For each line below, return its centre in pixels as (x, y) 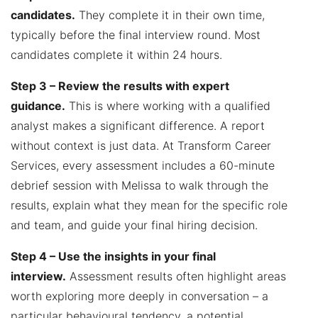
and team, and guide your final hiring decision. (134, 225)
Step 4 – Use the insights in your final (113, 256)
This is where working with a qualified (168, 105)
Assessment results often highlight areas (176, 276)
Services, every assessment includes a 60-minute (143, 165)
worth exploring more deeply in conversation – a (139, 296)
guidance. (38, 105)
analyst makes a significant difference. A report (138, 125)
